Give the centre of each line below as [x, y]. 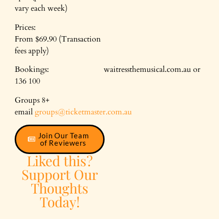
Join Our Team [63, 135]
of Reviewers [63, 142]
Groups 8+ [32, 100]
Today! [60, 201]
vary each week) [41, 9]
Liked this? [60, 160]
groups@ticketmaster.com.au [83, 112]
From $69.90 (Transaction [58, 39]
